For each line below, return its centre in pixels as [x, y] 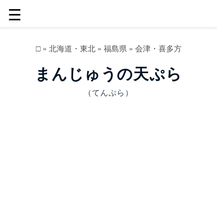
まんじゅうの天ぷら [108, 74]
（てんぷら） [108, 92]
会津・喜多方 [158, 48]
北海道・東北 [72, 48]
